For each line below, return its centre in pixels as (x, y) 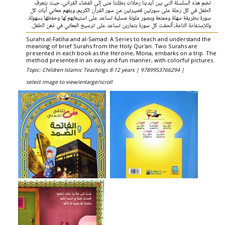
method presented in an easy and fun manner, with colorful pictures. (120, 60)
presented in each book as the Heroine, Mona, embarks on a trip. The (121, 53)
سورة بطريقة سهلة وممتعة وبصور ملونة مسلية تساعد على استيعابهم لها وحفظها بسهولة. (119, 18)
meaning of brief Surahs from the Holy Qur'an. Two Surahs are (112, 46)
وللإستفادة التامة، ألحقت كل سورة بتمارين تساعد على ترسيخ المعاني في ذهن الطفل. (121, 26)
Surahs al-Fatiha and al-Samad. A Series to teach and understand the (119, 39)
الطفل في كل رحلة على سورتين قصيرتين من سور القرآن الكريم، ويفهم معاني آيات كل (120, 11)
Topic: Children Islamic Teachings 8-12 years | (83, 70)
